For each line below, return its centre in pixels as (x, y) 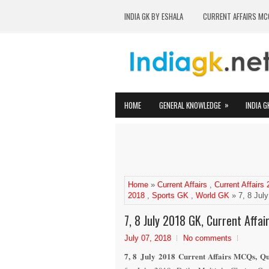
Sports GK (170, 195)
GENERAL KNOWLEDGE (190, 105)
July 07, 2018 (148, 238)
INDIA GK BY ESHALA (154, 16)
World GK (213, 195)
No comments (207, 238)
